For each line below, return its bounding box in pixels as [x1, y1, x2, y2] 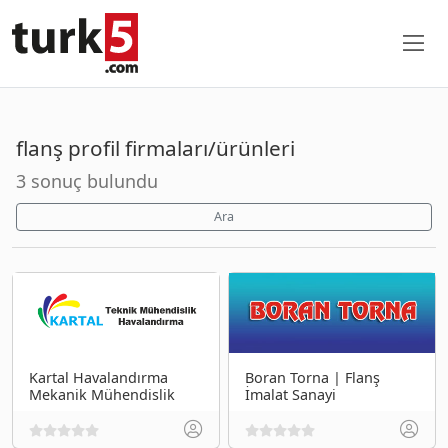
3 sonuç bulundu [16, 168, 158, 193]
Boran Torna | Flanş [245, 367, 380, 387]
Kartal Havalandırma [29, 367, 168, 387]
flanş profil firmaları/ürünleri [16, 133, 295, 162]
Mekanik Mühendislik [29, 384, 175, 404]
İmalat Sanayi [245, 384, 336, 404]
